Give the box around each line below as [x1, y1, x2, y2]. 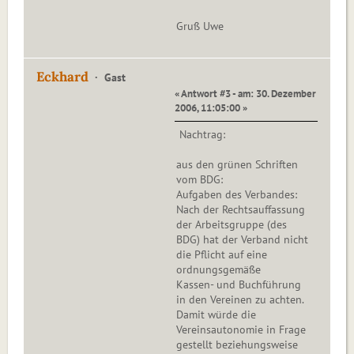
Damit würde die [176, 307, 256, 322]
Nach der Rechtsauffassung [176, 202, 305, 217]
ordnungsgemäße [176, 262, 261, 277]
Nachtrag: [176, 127, 225, 142]
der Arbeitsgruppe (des [176, 217, 287, 232]
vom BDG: [176, 172, 223, 187]
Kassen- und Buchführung [176, 277, 301, 292]
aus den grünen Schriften [176, 157, 298, 172]
